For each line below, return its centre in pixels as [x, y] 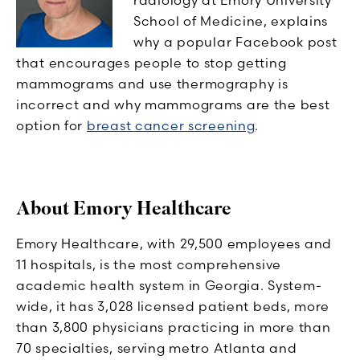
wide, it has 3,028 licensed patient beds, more [173, 306]
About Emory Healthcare [124, 208]
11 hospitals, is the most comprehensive [149, 264]
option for [51, 125]
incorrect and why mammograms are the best [173, 104]
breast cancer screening [171, 125]
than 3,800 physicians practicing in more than [174, 327]
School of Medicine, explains [231, 20]
